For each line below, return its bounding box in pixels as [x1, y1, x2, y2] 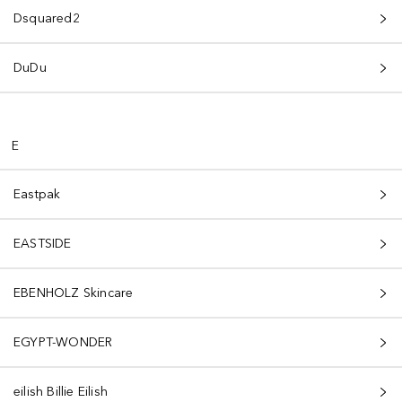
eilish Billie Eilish [13, 384, 108, 399]
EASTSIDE [13, 236, 72, 251]
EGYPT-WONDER [13, 335, 113, 350]
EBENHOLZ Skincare [13, 285, 134, 301]
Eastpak [13, 187, 61, 202]
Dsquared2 [13, 11, 80, 26]
